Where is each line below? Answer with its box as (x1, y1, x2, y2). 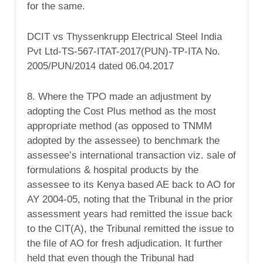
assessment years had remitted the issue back (27, 208, 232, 220)
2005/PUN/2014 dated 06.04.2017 (27, 60, 174, 72)
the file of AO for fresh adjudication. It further (27, 238, 222, 249)
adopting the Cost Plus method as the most (27, 106, 216, 117)
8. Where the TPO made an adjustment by (27, 91, 211, 103)
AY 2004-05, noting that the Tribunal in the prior (27, 194, 233, 205)
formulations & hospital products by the (27, 164, 198, 176)
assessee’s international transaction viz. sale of (27, 150, 236, 161)
